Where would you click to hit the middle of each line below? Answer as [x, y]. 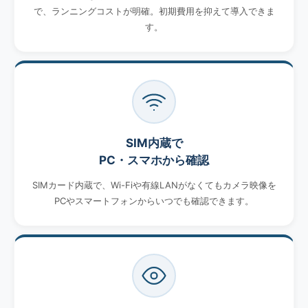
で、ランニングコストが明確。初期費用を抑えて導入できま [154, 11]
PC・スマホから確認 [154, 161]
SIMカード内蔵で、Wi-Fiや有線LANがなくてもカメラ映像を [154, 185]
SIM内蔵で [154, 143]
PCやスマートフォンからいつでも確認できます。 [154, 201]
